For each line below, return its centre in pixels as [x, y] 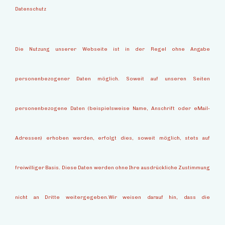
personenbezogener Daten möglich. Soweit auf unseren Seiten [113, 79]
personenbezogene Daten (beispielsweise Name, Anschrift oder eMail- [113, 109]
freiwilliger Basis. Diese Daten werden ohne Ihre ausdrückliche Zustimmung [113, 168]
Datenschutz [31, 9]
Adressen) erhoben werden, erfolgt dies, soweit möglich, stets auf [113, 138]
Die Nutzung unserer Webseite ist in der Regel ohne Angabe [113, 49]
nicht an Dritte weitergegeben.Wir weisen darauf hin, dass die [113, 198]
